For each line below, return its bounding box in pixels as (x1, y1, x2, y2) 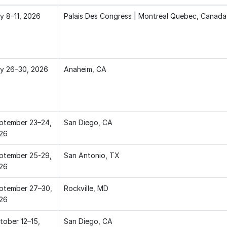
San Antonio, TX (63, 150, 120, 160)
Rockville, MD (63, 183, 108, 193)
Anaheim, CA (63, 64, 106, 73)
